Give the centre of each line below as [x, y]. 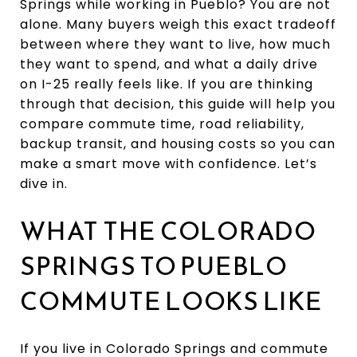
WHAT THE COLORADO [168, 231]
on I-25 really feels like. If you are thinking [167, 84]
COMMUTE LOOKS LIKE [171, 301]
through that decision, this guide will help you [178, 104]
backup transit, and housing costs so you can [178, 144]
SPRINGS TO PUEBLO [154, 266]
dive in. [44, 184]
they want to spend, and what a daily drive [169, 64]
